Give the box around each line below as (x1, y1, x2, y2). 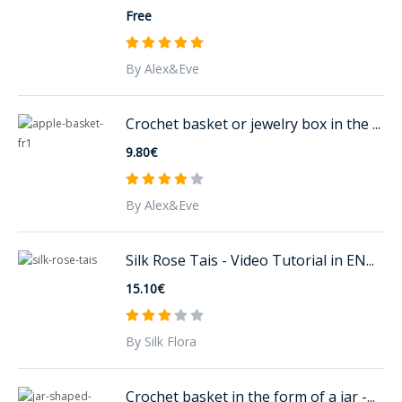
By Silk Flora (126, 333, 197, 351)
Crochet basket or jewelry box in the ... (126, 114, 380, 135)
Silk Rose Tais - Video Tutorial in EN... (126, 250, 374, 271)
